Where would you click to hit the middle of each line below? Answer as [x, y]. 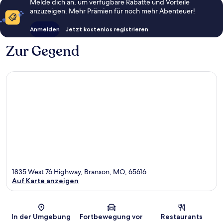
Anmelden [45, 29]
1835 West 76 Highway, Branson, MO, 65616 [79, 172]
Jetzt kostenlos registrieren [107, 29]
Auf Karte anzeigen [45, 181]
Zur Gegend [43, 51]
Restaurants [182, 217]
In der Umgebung [41, 217]
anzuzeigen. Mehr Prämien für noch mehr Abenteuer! [112, 11]
